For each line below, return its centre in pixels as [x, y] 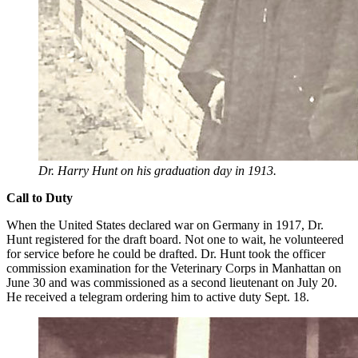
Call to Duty [40, 198]
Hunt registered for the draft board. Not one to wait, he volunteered [175, 240]
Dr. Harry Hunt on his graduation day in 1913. [157, 171]
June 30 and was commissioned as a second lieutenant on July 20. [172, 283]
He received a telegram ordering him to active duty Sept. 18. [158, 297]
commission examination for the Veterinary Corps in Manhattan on [174, 268]
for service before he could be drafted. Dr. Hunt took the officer [166, 254]
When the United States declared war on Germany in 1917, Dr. [165, 225]
